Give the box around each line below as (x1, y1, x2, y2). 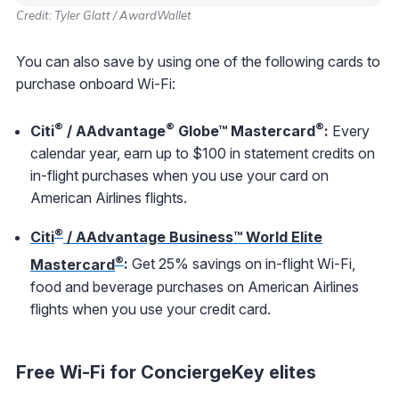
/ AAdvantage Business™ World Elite (63, 228, 322, 247)
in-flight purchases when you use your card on (30, 166, 329, 184)
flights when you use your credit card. (30, 299, 271, 318)
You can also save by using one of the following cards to (16, 52, 380, 70)
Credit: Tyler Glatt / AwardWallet (16, 7, 191, 22)
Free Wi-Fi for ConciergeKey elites (16, 361, 316, 383)
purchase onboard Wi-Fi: (16, 74, 175, 93)
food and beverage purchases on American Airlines (30, 277, 359, 296)
